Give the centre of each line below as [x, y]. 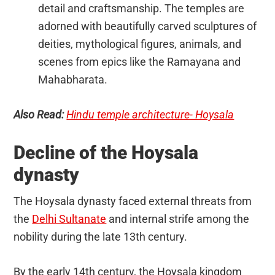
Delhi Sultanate [69, 219]
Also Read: [39, 114]
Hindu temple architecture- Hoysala [150, 114]
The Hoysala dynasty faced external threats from [133, 201]
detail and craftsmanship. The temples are [141, 8]
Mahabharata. [73, 79]
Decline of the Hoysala [106, 152]
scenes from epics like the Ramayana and [140, 61]
